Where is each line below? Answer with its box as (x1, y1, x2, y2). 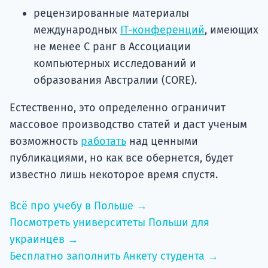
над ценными (126, 135, 198, 148)
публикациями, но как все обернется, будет (10, 151, 233, 165)
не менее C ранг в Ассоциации (33, 40, 191, 54)
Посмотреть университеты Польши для (10, 216, 209, 230)
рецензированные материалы (33, 7, 189, 20)
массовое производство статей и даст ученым (10, 118, 247, 132)
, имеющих (205, 23, 258, 37)
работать (81, 135, 126, 148)
